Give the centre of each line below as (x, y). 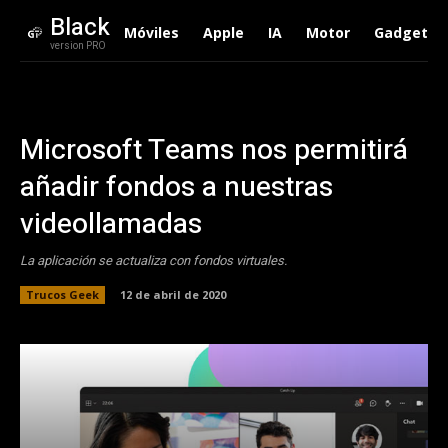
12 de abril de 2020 (173, 294)
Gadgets (404, 32)
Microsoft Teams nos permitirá (214, 150)
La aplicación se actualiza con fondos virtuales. (153, 260)
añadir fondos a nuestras (176, 187)
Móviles (151, 32)
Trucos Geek (62, 294)
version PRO (77, 46)
